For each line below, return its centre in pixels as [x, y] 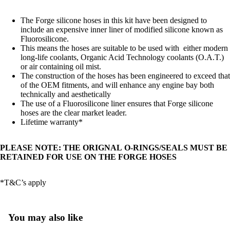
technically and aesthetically [66, 94]
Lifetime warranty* [52, 122]
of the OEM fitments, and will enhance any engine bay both [117, 85]
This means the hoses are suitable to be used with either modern [124, 48]
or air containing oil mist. [61, 67]
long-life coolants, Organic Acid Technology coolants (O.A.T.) [122, 57]
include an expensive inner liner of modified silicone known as [122, 30]
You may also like [45, 218]
